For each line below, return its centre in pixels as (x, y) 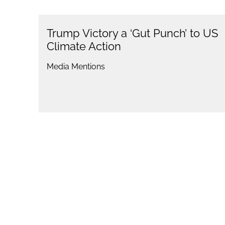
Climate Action (84, 46)
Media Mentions (76, 67)
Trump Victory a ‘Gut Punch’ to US (132, 33)
